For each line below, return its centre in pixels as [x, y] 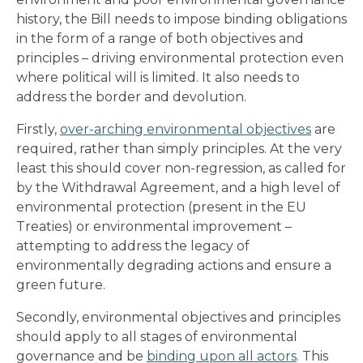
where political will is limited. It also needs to [158, 77]
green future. [61, 284]
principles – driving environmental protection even [180, 58]
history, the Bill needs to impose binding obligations [181, 19]
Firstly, [38, 129]
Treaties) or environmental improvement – [154, 226]
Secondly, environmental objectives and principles [178, 317]
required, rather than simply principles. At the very [179, 148]
